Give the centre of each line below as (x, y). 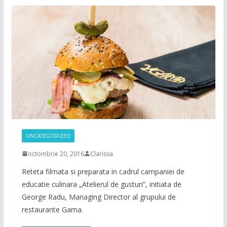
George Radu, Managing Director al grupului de (99, 197)
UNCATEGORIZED (48, 136)
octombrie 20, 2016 (56, 154)
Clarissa (101, 154)
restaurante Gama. (52, 209)
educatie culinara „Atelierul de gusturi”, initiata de (101, 184)
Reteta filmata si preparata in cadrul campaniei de (103, 171)
